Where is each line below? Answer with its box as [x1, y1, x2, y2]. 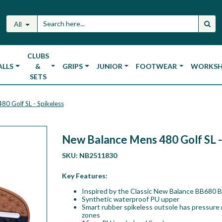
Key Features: [61, 171, 108, 180]
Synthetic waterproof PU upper [81, 194, 179, 203]
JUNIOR [96, 62, 122, 70]
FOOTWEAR [136, 62, 177, 70]
